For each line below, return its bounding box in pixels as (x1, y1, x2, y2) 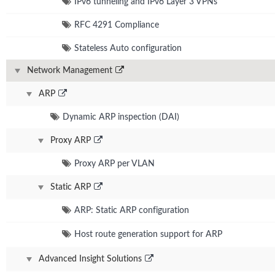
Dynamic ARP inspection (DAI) (63, 112, 179, 122)
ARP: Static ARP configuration (74, 206, 189, 215)
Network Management (27, 66, 112, 75)
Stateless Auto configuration (74, 44, 182, 53)
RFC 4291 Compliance (74, 20, 159, 29)
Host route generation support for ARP (74, 230, 222, 239)
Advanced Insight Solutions (39, 254, 142, 263)
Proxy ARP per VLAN (74, 159, 155, 168)
